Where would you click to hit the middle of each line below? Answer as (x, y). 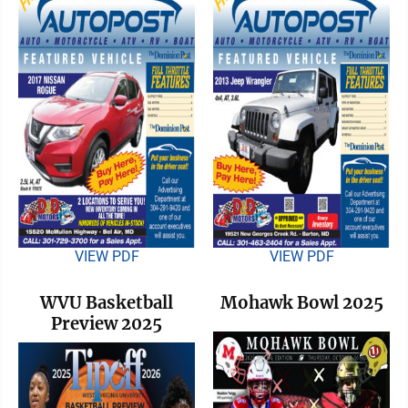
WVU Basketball (107, 302)
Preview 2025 (107, 323)
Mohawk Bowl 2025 (301, 302)
